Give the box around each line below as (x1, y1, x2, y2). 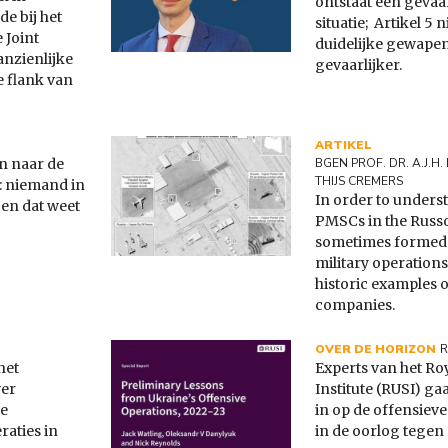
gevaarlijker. (315, 56, 402, 75)
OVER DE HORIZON (315, 341, 436, 358)
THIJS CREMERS (315, 173, 403, 190)
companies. (315, 296, 395, 315)
